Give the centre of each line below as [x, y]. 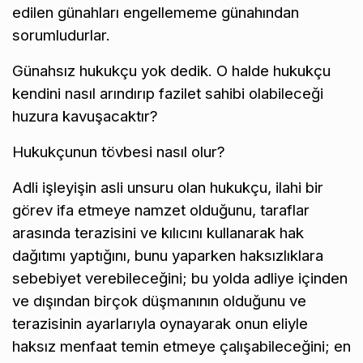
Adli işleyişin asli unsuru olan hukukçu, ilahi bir [168, 187]
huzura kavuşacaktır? [85, 116]
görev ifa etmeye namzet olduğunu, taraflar [161, 210]
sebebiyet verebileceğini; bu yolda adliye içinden [180, 278]
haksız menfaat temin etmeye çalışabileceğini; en [181, 346]
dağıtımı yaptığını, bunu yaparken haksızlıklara [168, 255]
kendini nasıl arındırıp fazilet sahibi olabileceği [168, 93]
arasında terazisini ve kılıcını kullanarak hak [158, 233]
